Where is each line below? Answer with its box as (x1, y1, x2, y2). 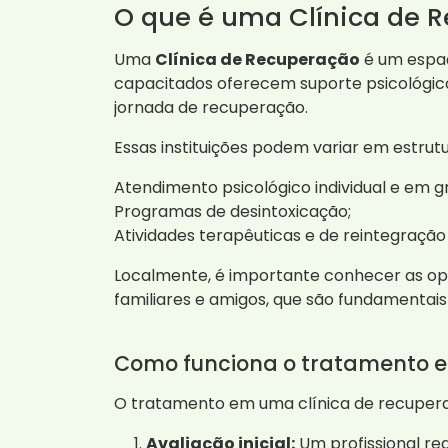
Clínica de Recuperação (155, 47, 360, 71)
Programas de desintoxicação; (114, 199, 351, 223)
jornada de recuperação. (114, 95, 308, 119)
